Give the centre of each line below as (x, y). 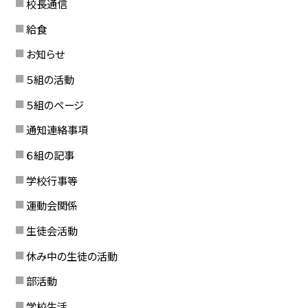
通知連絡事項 (57, 130)
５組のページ (55, 104)
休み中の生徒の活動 (71, 255)
